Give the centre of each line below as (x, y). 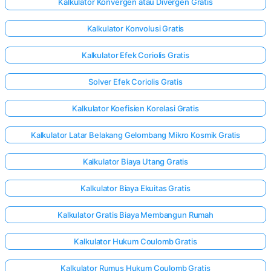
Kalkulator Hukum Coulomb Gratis (135, 241)
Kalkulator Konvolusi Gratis (135, 28)
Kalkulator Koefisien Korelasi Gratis (135, 108)
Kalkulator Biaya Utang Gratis (135, 161)
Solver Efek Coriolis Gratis (135, 81)
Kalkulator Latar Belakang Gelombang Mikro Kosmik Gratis (135, 135)
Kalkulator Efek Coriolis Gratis (135, 55)
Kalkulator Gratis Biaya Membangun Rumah (135, 214)
